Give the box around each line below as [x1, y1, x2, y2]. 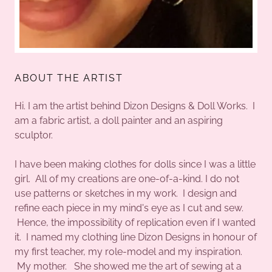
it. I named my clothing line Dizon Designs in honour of [15, 231, 257, 243]
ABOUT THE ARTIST [15, 72, 123, 84]
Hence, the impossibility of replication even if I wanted [15, 216, 256, 228]
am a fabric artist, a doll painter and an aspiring [15, 114, 223, 126]
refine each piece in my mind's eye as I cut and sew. [15, 202, 243, 214]
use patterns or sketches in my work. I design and [15, 187, 237, 199]
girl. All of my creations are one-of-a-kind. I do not [15, 172, 239, 185]
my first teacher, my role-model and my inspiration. [15, 245, 242, 257]
